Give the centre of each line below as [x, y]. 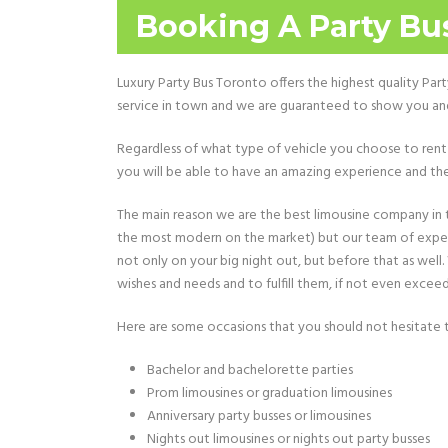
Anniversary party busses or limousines [259, 416]
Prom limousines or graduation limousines [269, 393]
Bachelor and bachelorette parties [250, 370]
